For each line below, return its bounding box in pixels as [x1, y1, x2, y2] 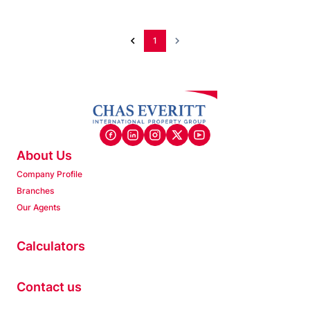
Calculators [17, 239, 85, 254]
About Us [17, 148, 72, 163]
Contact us [17, 280, 82, 295]
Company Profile [17, 169, 82, 180]
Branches [17, 185, 54, 197]
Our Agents [17, 202, 60, 213]
